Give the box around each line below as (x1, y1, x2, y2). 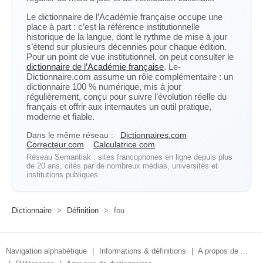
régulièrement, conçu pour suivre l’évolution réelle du (26, 92, 227, 102)
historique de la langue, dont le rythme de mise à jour (26, 32, 227, 42)
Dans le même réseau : (26, 130, 113, 140)
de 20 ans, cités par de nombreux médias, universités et (26, 161, 218, 170)
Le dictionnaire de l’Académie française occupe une (26, 12, 222, 22)
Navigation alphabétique (6, 247, 87, 255)
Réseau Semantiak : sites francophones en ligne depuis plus (26, 153, 232, 161)
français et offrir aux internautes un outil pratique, (26, 102, 211, 112)
